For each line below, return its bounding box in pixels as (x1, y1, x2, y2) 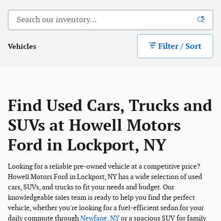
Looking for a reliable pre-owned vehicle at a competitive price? (8, 162, 200, 171)
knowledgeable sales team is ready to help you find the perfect (8, 193, 195, 202)
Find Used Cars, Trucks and (8, 97, 212, 116)
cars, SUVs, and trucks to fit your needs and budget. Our (8, 183, 174, 191)
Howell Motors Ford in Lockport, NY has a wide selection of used (8, 172, 202, 181)
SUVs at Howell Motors (8, 116, 181, 136)
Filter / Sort (158, 42, 202, 52)
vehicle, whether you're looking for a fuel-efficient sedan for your (8, 203, 204, 212)
